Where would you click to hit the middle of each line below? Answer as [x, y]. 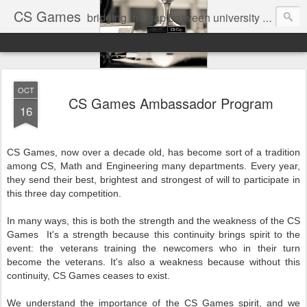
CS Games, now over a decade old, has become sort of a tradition [153, 152]
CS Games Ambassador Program [171, 103]
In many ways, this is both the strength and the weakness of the [147, 221]
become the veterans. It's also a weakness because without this [153, 262]
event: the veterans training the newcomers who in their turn [153, 248]
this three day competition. [65, 193]
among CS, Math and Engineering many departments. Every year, [153, 166]
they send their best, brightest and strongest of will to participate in [153, 180]
